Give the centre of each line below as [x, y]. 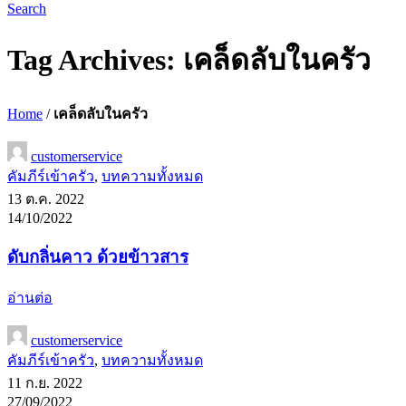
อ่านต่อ [30, 298]
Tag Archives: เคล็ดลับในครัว [189, 60]
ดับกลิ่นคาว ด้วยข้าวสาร [98, 256]
